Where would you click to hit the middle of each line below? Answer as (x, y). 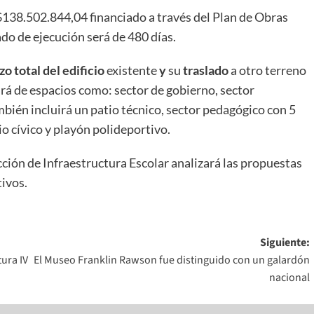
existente (132, 70)
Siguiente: (285, 243)
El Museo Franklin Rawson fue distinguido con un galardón (171, 260)
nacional (289, 278)
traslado (206, 70)
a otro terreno (267, 70)
